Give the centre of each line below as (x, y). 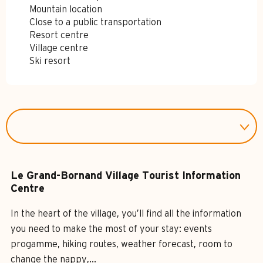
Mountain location (66, 10)
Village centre (59, 48)
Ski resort (50, 61)
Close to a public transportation (95, 23)
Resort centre (59, 36)
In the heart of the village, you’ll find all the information (126, 214)
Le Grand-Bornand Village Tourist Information (126, 176)
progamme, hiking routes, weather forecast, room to (122, 245)
